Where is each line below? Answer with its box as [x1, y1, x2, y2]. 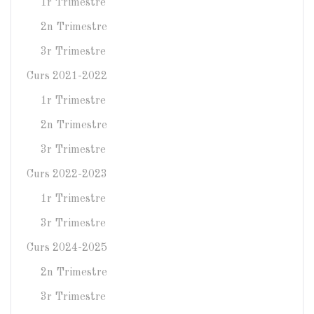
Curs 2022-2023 [27, 168, 107, 180]
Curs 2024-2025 [27, 242, 107, 254]
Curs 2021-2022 [27, 70, 107, 82]
